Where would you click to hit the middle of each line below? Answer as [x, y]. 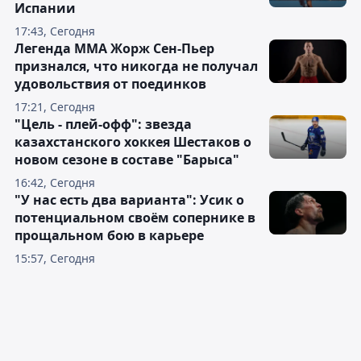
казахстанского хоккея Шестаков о [133, 142]
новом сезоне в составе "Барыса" [127, 160]
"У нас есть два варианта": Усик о [129, 200]
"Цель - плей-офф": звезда [103, 124]
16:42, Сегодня [55, 183]
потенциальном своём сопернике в [135, 218]
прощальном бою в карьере [109, 236]
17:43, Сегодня [55, 31]
